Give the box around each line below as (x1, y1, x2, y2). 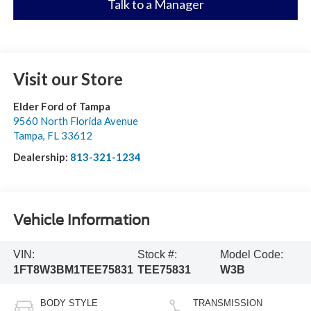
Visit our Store (12, 68, 123, 89)
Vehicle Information (12, 212, 150, 229)
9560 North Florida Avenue (12, 114, 138, 127)
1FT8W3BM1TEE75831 (12, 263, 133, 276)
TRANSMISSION (193, 297, 262, 308)
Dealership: (12, 150, 70, 163)
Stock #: (137, 248, 177, 260)
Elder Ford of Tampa (12, 99, 110, 112)
